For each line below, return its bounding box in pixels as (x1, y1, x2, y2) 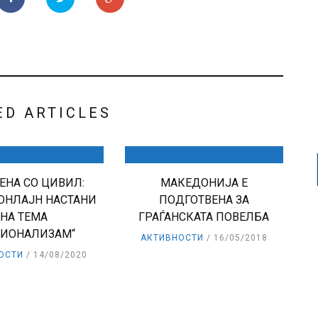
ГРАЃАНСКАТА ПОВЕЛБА (138, 210, 270, 224)
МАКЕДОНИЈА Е (160, 176, 248, 190)
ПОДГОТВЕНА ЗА (158, 193, 249, 207)
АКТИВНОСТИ (140, 233, 204, 243)
